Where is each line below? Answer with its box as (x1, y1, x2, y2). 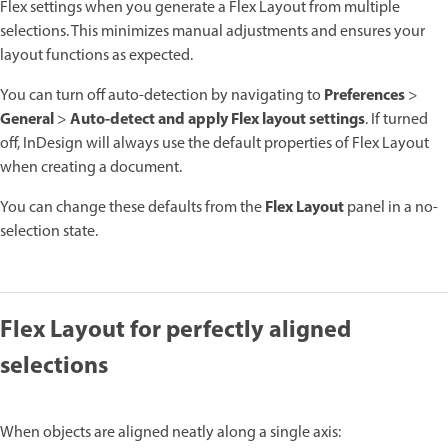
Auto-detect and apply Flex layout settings (70, 107, 365, 133)
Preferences (324, 83, 405, 109)
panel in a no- (344, 196, 438, 220)
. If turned (365, 108, 428, 132)
